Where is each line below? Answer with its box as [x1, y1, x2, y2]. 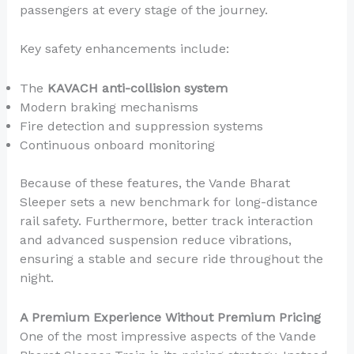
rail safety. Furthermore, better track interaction [19, 213, 313, 228]
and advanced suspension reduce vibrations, [19, 232, 292, 247]
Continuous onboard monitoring [19, 137, 215, 153]
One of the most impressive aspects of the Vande [19, 328, 316, 344]
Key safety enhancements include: [19, 41, 229, 57]
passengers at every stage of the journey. [19, 2, 268, 17]
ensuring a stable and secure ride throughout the [19, 250, 323, 266]
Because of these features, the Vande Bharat [19, 175, 290, 190]
